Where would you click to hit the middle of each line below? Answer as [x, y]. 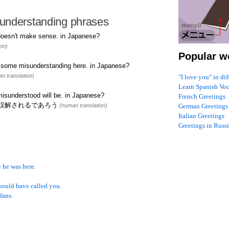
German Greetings [203, 106]
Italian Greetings [201, 116]
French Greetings [202, 97]
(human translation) [83, 106]
